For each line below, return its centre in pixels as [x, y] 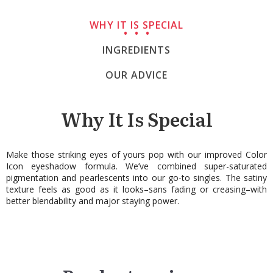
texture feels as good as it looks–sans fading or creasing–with [136, 189]
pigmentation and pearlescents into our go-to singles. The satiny [136, 178]
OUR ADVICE [136, 75]
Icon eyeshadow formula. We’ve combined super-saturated [136, 166]
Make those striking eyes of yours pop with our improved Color [136, 154]
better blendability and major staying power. [93, 201]
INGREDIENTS [136, 50]
